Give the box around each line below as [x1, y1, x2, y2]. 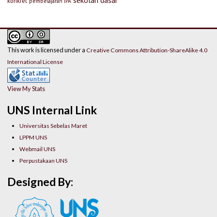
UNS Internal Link [7, 103, 97, 117]
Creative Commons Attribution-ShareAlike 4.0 [86, 46, 207, 54]
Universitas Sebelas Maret [19, 122, 88, 129]
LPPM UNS [19, 133, 47, 141]
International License [7, 58, 63, 66]
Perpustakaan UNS [19, 156, 68, 164]
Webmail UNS [19, 145, 56, 153]
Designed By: [7, 174, 73, 188]
